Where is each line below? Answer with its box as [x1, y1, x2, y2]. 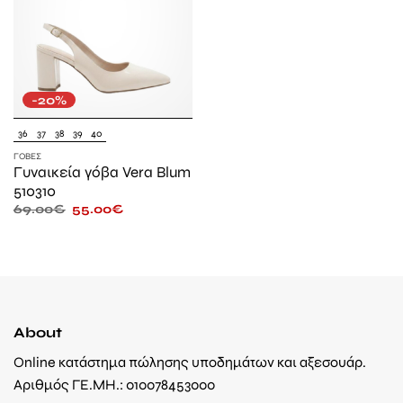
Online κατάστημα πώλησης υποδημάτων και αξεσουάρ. [13, 354, 366, 372]
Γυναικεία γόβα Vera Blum [13, 162, 191, 181]
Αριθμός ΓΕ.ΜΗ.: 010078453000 [13, 376, 218, 394]
